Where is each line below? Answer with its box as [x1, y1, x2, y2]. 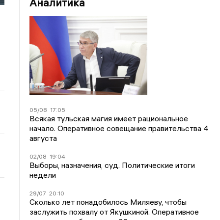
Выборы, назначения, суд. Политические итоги [29, 160, 195, 170]
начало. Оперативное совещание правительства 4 [29, 123, 209, 133]
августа [29, 133, 57, 143]
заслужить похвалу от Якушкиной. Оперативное [29, 207, 199, 217]
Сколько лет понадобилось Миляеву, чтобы [29, 197, 187, 207]
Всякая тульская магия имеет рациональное [29, 113, 189, 123]
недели [29, 170, 56, 180]
